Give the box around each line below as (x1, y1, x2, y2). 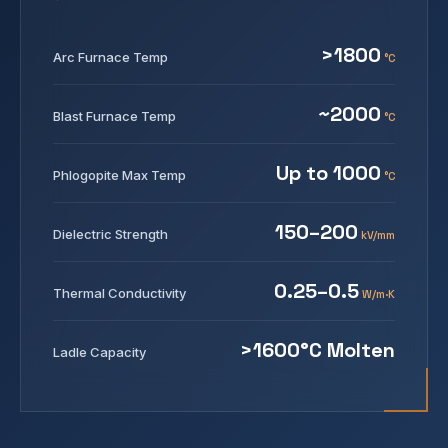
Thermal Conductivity (53, 285, 186, 301)
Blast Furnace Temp (53, 108, 176, 124)
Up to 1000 (276, 160, 381, 186)
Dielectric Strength (53, 226, 168, 242)
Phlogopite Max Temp (53, 167, 186, 183)
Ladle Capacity (53, 344, 146, 360)
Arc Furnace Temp (53, 49, 168, 65)
